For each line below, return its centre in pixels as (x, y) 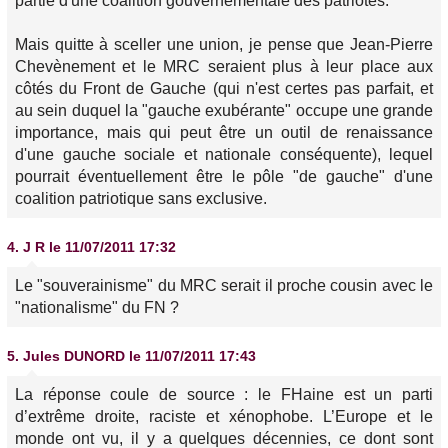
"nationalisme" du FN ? (97, 307)
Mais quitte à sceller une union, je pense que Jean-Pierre (224, 44)
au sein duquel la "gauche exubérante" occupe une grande (224, 110)
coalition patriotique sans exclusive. (141, 198)
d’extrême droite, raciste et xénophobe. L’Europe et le (224, 416)
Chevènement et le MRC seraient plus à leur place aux (224, 66)
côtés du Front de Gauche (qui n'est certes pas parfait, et (224, 88)
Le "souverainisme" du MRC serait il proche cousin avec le (224, 285)
